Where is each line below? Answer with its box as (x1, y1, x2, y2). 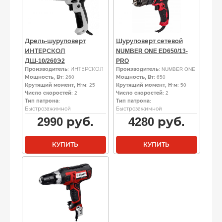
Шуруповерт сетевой (115, 37, 183, 45)
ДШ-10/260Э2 (24, 57, 65, 64)
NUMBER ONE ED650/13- (115, 47, 188, 55)
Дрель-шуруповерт (24, 37, 86, 45)
